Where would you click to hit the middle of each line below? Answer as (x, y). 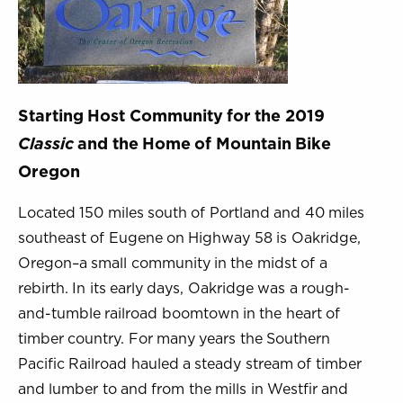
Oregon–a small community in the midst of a (173, 263)
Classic (46, 143)
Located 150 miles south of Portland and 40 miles (191, 212)
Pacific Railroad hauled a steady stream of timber (190, 363)
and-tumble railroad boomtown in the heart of (179, 313)
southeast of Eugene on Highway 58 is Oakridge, (189, 237)
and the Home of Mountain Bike (203, 143)
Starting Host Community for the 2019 (171, 116)
